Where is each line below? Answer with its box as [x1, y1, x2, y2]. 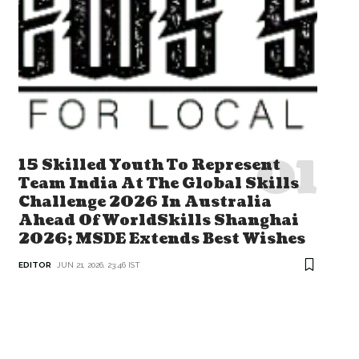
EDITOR [18, 260, 51, 269]
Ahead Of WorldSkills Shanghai [18, 210, 299, 231]
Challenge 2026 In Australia [18, 192, 272, 212]
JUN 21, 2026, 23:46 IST [56, 260, 140, 269]
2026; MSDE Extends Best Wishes [18, 228, 305, 249]
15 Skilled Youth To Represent [18, 155, 280, 175]
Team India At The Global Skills [18, 173, 299, 194]
